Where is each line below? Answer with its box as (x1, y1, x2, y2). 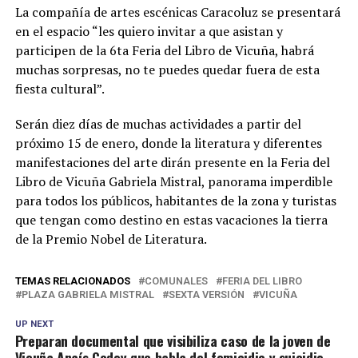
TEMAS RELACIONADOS (14, 275, 130, 288)
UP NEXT (14, 319, 54, 330)
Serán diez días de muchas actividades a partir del (14, 115, 301, 133)
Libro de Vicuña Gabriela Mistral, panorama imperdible (14, 173, 332, 191)
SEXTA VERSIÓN (168, 288, 245, 301)
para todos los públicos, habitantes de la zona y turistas (14, 192, 336, 210)
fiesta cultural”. (14, 80, 105, 98)
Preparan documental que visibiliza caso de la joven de (14, 330, 331, 352)
